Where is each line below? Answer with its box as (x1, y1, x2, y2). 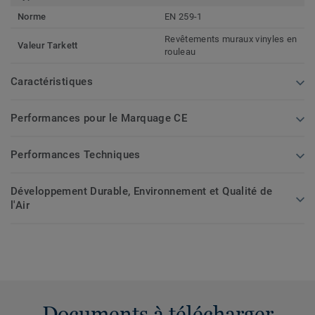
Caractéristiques (11, 75, 94, 88)
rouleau (165, 46, 196, 57)
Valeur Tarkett (18, 39, 78, 51)
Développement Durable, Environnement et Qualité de (11, 184, 273, 198)
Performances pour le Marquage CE (11, 111, 188, 124)
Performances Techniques (11, 148, 141, 161)
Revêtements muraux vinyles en (165, 33, 297, 44)
